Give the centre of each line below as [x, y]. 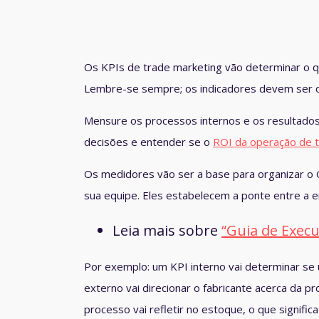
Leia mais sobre [167, 231]
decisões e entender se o [148, 142]
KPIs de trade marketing [162, 67]
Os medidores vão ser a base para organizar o [200, 174]
